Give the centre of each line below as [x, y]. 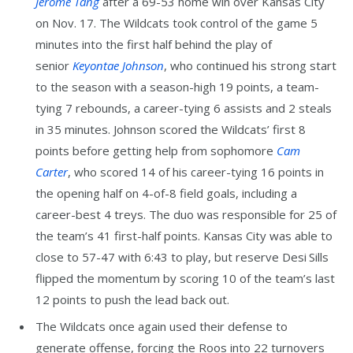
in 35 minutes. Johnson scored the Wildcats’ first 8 [171, 130]
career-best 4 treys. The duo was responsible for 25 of [186, 215]
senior [54, 66]
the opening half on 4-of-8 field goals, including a [166, 193]
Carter [52, 172]
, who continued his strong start [250, 66]
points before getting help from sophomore [156, 151]
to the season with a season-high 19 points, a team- [177, 87]
